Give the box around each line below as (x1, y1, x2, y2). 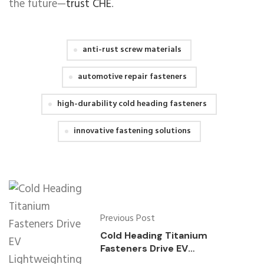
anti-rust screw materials (82, 43, 181, 57)
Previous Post (100, 211, 155, 227)
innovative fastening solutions (73, 124, 191, 138)
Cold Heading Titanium (100, 229, 207, 242)
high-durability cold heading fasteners (57, 97, 207, 111)
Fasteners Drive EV (100, 242, 188, 255)
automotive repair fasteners (77, 70, 187, 84)
